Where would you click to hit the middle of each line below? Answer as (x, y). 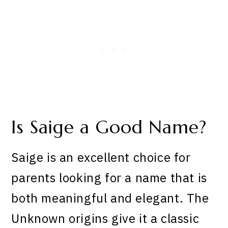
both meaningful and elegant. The (110, 198)
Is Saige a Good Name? (109, 127)
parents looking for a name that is (109, 178)
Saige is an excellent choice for (101, 158)
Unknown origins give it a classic (105, 219)
